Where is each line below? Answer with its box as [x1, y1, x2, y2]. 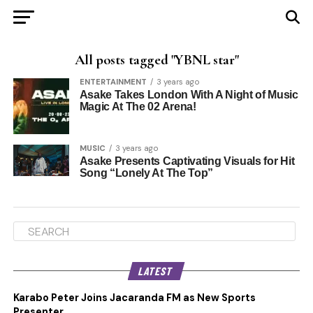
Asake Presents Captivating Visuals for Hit [79, 155, 295, 167]
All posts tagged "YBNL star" [74, 51, 239, 68]
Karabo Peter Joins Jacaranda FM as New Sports [13, 291, 256, 304]
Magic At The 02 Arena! [79, 101, 196, 112]
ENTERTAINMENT [79, 77, 147, 87]
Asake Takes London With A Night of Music [79, 89, 298, 101]
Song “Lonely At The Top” [79, 167, 213, 179]
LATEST [138, 264, 176, 277]
